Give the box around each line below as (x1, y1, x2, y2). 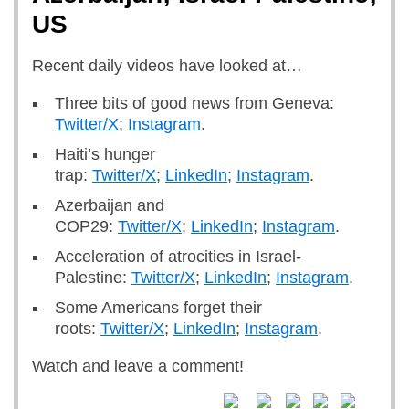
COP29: (55, 217, 118, 236)
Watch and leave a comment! (32, 357, 248, 375)
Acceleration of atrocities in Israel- (55, 247, 301, 266)
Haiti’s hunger (55, 145, 155, 163)
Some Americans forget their (55, 299, 262, 317)
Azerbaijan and (55, 196, 164, 215)
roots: (55, 320, 100, 338)
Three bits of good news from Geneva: (55, 94, 334, 112)
